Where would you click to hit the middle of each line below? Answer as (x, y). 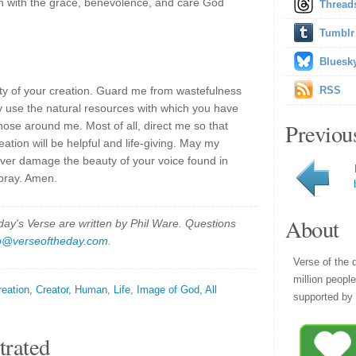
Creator (52, 290)
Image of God (168, 290)
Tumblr (337, 33)
